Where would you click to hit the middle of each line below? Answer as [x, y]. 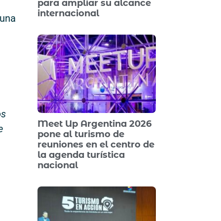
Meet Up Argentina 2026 [94, 124]
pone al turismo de [81, 134]
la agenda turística [81, 155]
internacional [68, 14]
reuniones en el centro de [96, 144]
